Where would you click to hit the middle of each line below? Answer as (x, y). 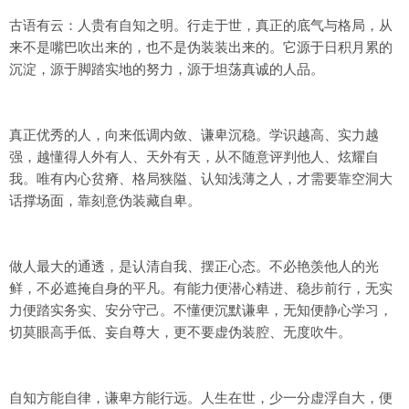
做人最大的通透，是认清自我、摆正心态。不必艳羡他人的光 (194, 266)
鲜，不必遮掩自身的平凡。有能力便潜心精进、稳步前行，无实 (201, 288)
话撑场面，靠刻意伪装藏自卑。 (105, 200)
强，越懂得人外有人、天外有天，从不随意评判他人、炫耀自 (194, 157)
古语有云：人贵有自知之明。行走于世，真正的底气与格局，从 (201, 25)
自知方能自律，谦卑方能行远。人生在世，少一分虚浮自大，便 (201, 398)
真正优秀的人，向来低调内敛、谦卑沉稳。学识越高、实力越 (194, 135)
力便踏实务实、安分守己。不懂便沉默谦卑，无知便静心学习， (201, 310)
